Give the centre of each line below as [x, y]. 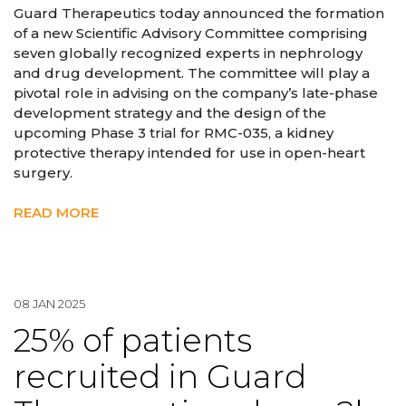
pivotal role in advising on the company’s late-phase [196, 92]
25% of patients [133, 341]
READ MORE [56, 213]
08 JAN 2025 [49, 304]
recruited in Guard [160, 377]
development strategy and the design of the [170, 112]
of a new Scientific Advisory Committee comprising [191, 33]
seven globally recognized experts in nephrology [188, 53]
